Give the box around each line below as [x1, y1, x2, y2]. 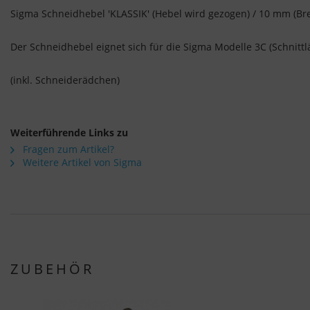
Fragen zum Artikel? [20, 143, 114, 156]
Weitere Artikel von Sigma [20, 156, 142, 170]
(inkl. [10, 73, 35, 87]
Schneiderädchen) [35, 73, 120, 87]
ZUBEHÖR [10, 259, 94, 279]
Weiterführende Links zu [10, 126, 128, 140]
